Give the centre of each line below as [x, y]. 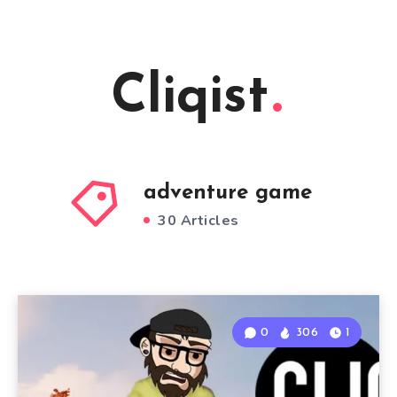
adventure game [227, 193]
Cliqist [190, 98]
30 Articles [196, 221]
